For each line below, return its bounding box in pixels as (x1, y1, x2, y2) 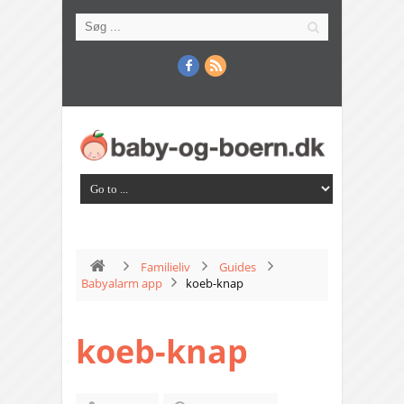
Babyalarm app (81, 275, 162, 292)
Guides (219, 259, 256, 276)
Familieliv (141, 259, 190, 276)
